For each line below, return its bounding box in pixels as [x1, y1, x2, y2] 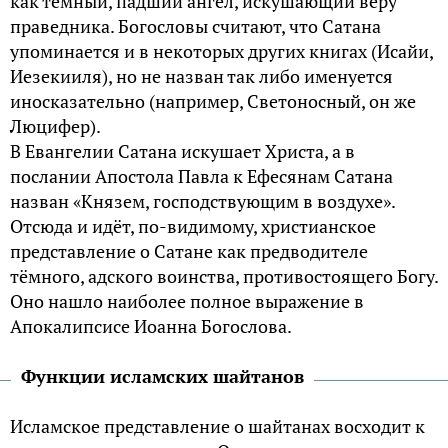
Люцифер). [10, 113, 101, 138]
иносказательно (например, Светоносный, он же [10, 88, 416, 113]
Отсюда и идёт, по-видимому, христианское [10, 213, 376, 238]
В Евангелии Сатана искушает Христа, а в [10, 138, 355, 163]
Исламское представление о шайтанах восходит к [10, 413, 425, 438]
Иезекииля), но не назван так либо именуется [10, 63, 393, 88]
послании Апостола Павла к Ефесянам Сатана [10, 163, 393, 188]
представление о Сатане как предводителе [10, 238, 368, 263]
